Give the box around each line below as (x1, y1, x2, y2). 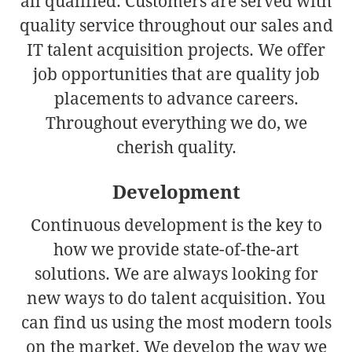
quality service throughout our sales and (19, 16, 333, 35)
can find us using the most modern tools (20, 313, 332, 332)
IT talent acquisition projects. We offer (27, 40, 325, 60)
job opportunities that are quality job (32, 64, 320, 84)
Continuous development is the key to (30, 215, 322, 235)
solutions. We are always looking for (34, 264, 318, 284)
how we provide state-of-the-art (53, 240, 299, 259)
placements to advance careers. (53, 89, 299, 108)
